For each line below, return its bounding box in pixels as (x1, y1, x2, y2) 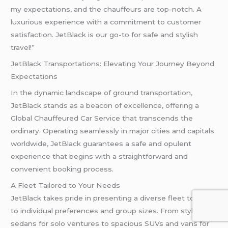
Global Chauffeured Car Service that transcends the (11, 114, 193, 123)
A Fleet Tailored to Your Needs (11, 181, 121, 189)
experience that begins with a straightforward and (11, 152, 188, 161)
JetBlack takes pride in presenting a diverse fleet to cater (11, 193, 215, 202)
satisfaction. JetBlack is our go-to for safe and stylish (11, 31, 198, 39)
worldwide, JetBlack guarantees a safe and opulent (11, 139, 192, 148)
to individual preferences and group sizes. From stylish (11, 206, 204, 215)
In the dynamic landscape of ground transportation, (11, 89, 193, 97)
